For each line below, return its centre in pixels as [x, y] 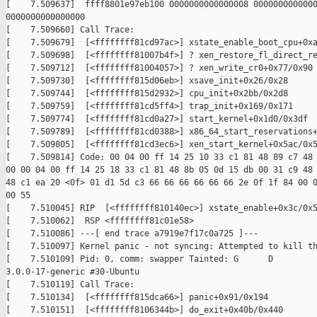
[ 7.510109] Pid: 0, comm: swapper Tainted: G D [139, 259]
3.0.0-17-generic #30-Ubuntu [73, 272]
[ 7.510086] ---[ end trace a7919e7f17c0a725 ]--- [132, 234]
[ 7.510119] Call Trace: [70, 285]
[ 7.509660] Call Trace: [70, 30]
